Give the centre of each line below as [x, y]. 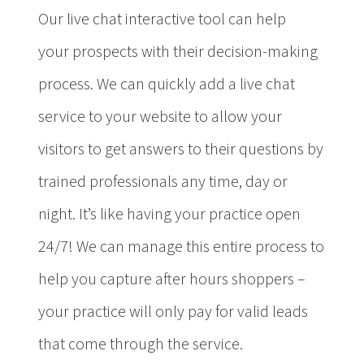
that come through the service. [141, 344]
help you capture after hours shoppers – [172, 279]
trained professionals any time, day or [163, 182]
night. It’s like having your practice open [169, 214]
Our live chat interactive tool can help [162, 19]
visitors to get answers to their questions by [181, 149]
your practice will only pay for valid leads [173, 312]
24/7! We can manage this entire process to [181, 247]
